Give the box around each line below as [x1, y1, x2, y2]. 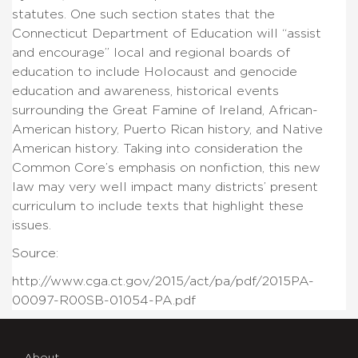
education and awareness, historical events [12, 84, 279, 97]
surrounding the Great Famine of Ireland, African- [12, 103, 318, 117]
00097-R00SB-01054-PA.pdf [12, 293, 196, 307]
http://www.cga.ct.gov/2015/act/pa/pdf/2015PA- [12, 274, 314, 288]
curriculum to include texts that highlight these [12, 199, 304, 213]
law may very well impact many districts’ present [12, 180, 318, 193]
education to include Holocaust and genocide [12, 65, 297, 78]
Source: [12, 246, 58, 260]
